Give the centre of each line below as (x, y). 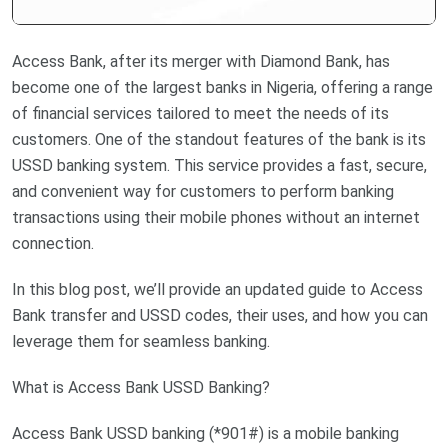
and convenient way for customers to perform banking (203, 191)
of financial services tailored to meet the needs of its (200, 113)
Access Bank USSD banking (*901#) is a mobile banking (205, 433)
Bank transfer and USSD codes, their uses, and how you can (220, 315)
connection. (53, 243)
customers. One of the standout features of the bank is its (219, 139)
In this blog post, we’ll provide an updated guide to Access (217, 289)
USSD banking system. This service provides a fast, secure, (219, 165)
